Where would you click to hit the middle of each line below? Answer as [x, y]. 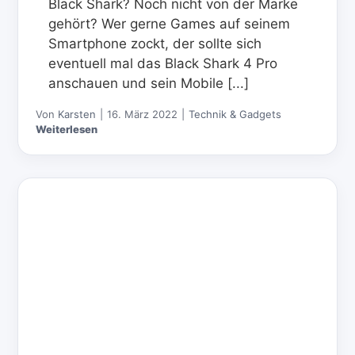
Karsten [77, 114]
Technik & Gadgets [235, 114]
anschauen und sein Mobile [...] [149, 83]
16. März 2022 [143, 114]
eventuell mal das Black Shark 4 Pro [163, 63]
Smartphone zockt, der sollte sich [155, 43]
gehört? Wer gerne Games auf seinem [170, 23]
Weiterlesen [67, 129]
